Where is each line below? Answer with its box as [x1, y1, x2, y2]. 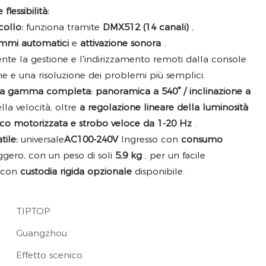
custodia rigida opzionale [20, 166, 132, 178]
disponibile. [132, 166, 185, 178]
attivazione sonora [80, 37, 161, 49]
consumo [181, 134, 223, 145]
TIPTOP [16, 205, 50, 217]
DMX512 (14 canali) [103, 21, 189, 33]
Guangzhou [16, 227, 67, 239]
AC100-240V [64, 134, 118, 145]
